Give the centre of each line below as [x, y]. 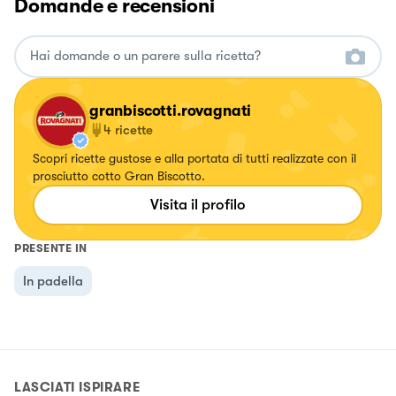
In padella [53, 281]
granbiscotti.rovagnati [171, 110]
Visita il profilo [198, 204]
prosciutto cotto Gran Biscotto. [119, 175]
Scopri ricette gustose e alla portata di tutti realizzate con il [194, 158]
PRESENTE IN [51, 247]
